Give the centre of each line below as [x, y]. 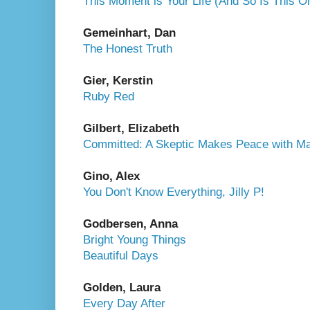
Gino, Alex [111, 176]
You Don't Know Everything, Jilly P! [174, 192]
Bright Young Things [135, 239]
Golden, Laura [122, 287]
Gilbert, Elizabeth [131, 128]
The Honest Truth [128, 48]
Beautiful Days [121, 255]
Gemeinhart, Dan [129, 33]
